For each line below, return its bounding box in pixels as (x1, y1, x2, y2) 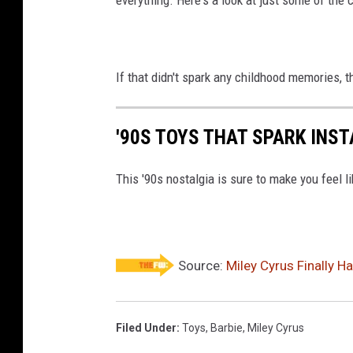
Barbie (210, 321, 243, 335)
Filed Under (116, 321, 176, 335)
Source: (175, 258, 226, 274)
